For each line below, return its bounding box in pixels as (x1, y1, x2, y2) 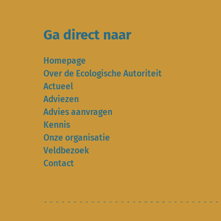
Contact (43, 158, 74, 169)
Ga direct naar (43, 27, 131, 43)
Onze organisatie (43, 133, 110, 143)
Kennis (43, 120, 70, 130)
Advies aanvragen (43, 107, 112, 117)
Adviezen (43, 94, 79, 105)
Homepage (43, 56, 86, 66)
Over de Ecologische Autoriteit (43, 69, 162, 79)
